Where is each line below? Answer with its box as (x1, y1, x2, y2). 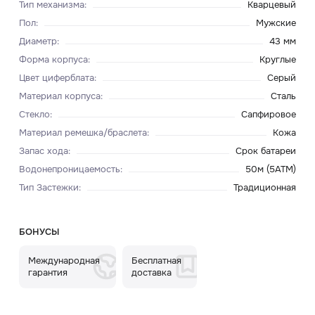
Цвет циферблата (18, 72, 94, 84)
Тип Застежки (18, 181, 79, 193)
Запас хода (18, 145, 68, 157)
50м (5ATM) (245, 162, 297, 175)
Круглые (259, 53, 297, 66)
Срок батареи (236, 145, 297, 157)
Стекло (18, 108, 50, 121)
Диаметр (18, 35, 57, 48)
